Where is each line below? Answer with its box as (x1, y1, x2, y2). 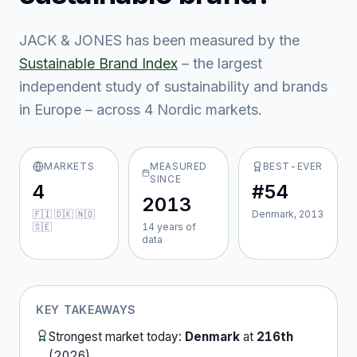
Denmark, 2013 (251, 208, 324, 220)
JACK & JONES (19, 32, 122, 49)
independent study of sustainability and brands (19, 78, 328, 95)
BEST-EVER (262, 160, 324, 172)
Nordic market (153, 101, 251, 118)
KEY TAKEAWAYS (36, 303, 137, 316)
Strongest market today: (49, 329, 185, 344)
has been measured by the (122, 32, 300, 49)
